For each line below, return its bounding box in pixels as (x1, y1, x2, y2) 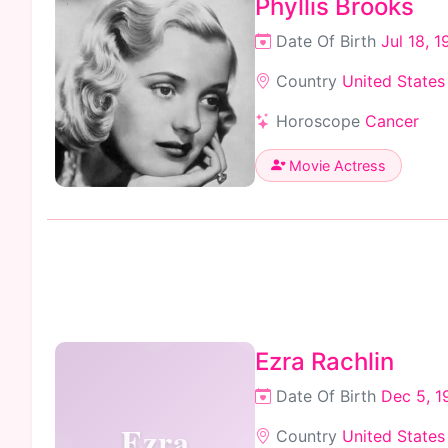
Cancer (365, 110, 419, 131)
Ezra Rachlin (255, 346, 394, 376)
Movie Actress (285, 156, 386, 174)
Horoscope (271, 110, 365, 131)
